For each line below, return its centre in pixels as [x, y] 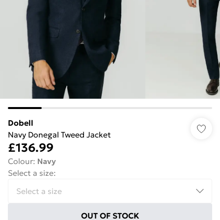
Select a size [31, 173]
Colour [20, 161]
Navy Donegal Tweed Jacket [59, 135]
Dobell [21, 123]
